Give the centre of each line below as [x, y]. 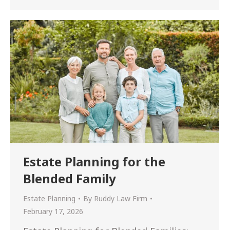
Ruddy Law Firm [121, 199]
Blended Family [70, 179]
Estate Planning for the [94, 162]
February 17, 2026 [53, 212]
